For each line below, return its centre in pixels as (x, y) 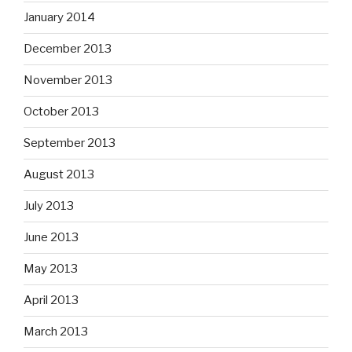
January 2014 (59, 18)
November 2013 (68, 81)
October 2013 (61, 112)
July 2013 (49, 206)
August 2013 (59, 175)
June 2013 (51, 238)
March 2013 (56, 332)
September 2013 (70, 143)
